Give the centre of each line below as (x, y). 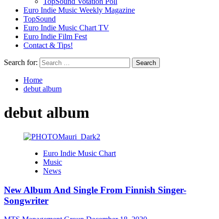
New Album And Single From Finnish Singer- (95, 190)
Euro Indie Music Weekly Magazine (79, 10)
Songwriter (26, 200)
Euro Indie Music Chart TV (66, 28)
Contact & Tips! (48, 45)
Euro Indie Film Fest (55, 36)
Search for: (21, 62)
